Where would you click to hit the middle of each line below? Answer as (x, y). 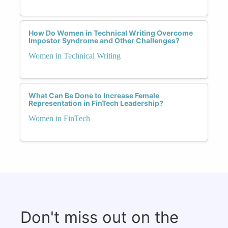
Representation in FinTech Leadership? (96, 103)
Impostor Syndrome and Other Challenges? (104, 40)
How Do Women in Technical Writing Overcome (111, 33)
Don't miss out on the (99, 217)
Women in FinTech (59, 118)
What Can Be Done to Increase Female (94, 95)
